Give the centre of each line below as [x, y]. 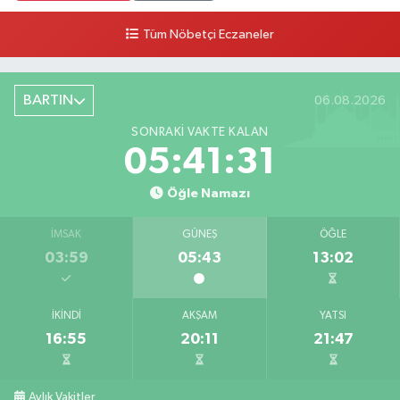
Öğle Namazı [208, 194]
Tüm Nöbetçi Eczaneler [208, 35]
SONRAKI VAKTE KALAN [200, 133]
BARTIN [48, 101]
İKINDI [66, 317]
